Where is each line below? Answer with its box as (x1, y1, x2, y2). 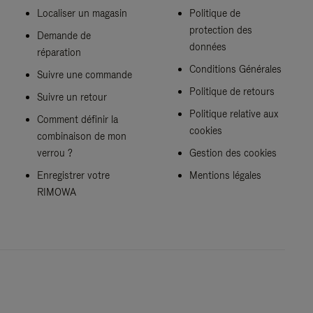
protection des (189, 23, 252, 36)
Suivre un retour (37, 90, 108, 103)
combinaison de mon (37, 129, 127, 143)
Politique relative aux (189, 107, 278, 120)
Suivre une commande (37, 68, 133, 81)
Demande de (37, 29, 92, 42)
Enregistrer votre (37, 168, 110, 182)
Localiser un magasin (37, 6, 128, 20)
